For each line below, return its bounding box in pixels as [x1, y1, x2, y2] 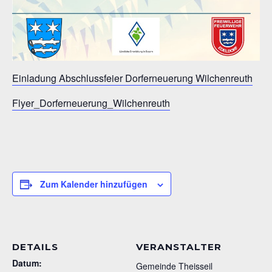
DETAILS [12, 241, 58, 253]
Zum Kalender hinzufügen [40, 178, 148, 191]
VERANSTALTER [136, 241, 222, 253]
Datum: [12, 257, 42, 270]
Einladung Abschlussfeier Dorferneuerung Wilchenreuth [12, 71, 253, 86]
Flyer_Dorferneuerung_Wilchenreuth [12, 96, 170, 110]
